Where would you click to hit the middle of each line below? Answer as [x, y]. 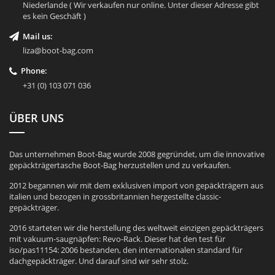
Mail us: [38, 36]
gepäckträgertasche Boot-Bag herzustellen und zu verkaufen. [120, 165]
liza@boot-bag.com [58, 51]
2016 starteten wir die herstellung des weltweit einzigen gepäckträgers [136, 227]
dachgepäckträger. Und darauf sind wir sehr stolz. [99, 261]
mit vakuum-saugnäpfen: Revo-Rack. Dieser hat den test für [117, 238]
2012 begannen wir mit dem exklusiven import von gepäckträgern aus [136, 185]
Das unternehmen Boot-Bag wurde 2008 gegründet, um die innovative [137, 154]
